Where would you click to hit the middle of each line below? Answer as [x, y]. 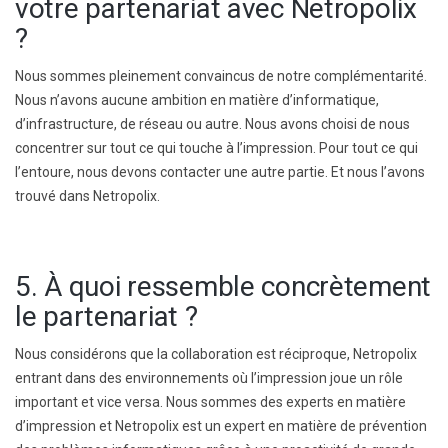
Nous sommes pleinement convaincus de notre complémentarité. [221, 75]
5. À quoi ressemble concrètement [223, 286]
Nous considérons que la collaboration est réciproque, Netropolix [216, 353]
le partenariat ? [106, 316]
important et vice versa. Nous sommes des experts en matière [210, 401]
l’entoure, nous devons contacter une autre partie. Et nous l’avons [220, 171]
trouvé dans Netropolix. [87, 195]
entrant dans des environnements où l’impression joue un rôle [209, 377]
